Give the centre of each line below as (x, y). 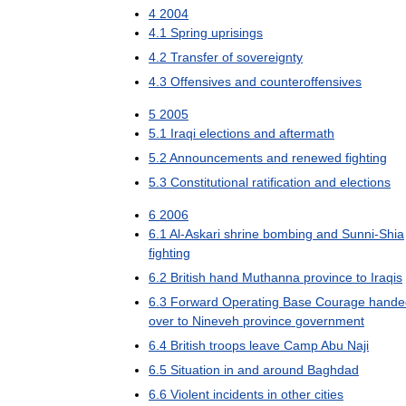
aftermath (307, 133)
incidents (238, 394)
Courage (340, 301)
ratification (281, 182)
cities (329, 394)
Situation (195, 369)
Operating (251, 301)
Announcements (216, 157)
